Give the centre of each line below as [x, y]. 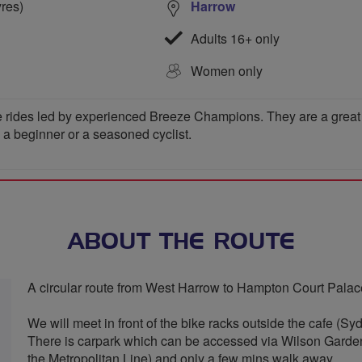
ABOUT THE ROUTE [181, 242]
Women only [227, 70]
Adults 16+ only [234, 38]
